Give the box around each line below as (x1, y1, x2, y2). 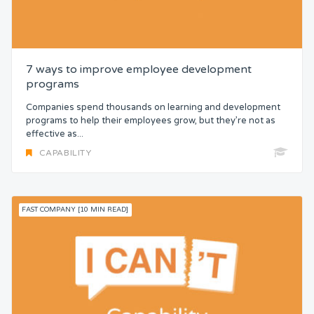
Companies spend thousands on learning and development (26, 101, 280, 113)
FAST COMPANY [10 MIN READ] (22, 205, 129, 214)
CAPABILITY (39, 148, 92, 158)
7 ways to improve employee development (26, 62, 252, 77)
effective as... (26, 128, 83, 139)
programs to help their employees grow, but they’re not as (26, 114, 275, 126)
